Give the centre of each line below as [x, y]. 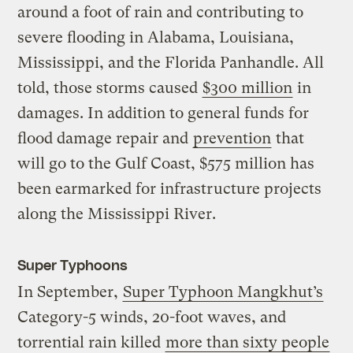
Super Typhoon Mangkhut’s [223, 292]
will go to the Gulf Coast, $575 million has [166, 164]
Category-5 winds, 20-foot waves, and [152, 318]
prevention [232, 139]
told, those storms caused [110, 88]
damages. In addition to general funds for [163, 113]
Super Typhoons [72, 265]
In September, [70, 292]
